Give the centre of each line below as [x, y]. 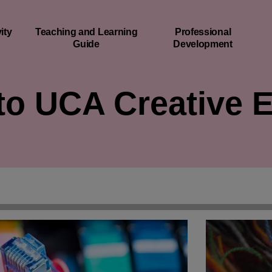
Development [203, 44]
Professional [203, 32]
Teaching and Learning [87, 32]
